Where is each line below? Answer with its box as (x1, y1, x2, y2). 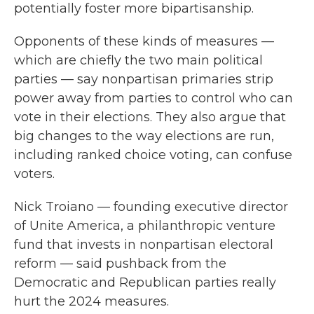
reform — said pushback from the (14, 256, 226, 271)
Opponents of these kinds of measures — (14, 34, 274, 49)
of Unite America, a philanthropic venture (14, 218, 275, 233)
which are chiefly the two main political (14, 53, 263, 68)
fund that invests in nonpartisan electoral (14, 237, 273, 252)
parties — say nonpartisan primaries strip (14, 71, 273, 87)
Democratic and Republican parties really (14, 275, 276, 290)
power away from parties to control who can (14, 90, 293, 106)
